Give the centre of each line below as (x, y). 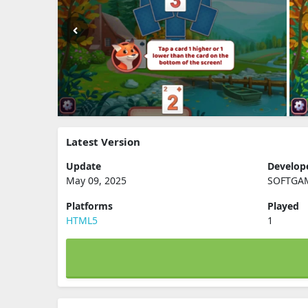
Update (84, 166)
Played (284, 206)
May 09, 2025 (96, 180)
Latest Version (103, 142)
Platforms (89, 206)
